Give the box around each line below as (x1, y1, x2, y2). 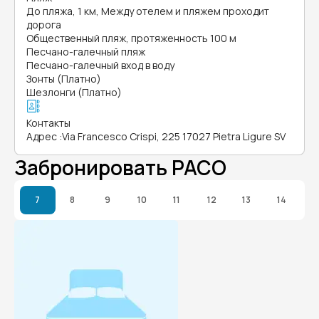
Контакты (26, 116, 70, 130)
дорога (26, 18, 61, 31)
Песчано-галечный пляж (26, 45, 145, 58)
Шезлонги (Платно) (26, 85, 122, 99)
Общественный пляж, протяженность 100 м (26, 31, 236, 45)
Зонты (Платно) (26, 72, 101, 85)
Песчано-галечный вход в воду (26, 58, 174, 72)
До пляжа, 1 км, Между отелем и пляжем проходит (26, 4, 269, 18)
